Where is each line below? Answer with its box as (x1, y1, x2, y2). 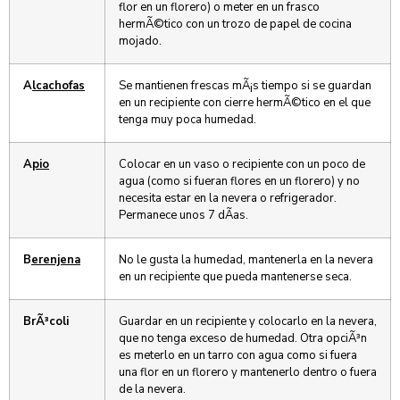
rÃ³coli (31, 313, 69, 330)
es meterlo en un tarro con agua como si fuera (119, 347, 357, 364)
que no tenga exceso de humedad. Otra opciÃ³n (119, 330, 367, 347)
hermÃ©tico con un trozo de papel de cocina (119, 16, 352, 33)
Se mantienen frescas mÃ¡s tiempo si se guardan (119, 78, 371, 95)
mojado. (119, 33, 162, 50)
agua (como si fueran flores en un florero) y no (119, 173, 360, 190)
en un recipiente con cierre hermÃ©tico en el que (119, 95, 371, 112)
